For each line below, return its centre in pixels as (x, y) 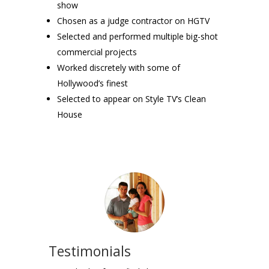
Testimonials (89, 251)
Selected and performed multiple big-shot (137, 36)
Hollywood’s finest (92, 83)
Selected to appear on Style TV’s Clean (131, 98)
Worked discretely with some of (118, 67)
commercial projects (97, 52)
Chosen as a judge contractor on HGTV (133, 20)
